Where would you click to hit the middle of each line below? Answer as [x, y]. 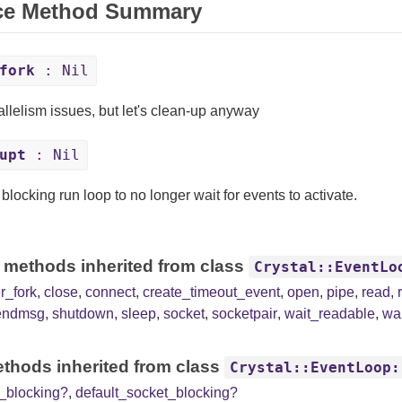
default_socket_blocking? [156, 393]
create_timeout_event [211, 292]
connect [110, 292]
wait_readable [329, 314]
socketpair [244, 314]
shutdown [83, 314]
